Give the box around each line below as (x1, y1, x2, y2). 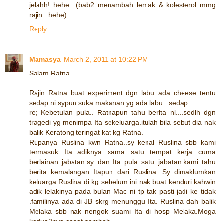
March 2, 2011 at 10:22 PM (64, 55, 148, 63)
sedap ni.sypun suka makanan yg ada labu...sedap (29, 98, 188, 107)
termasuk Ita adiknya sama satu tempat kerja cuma (29, 147, 216, 156)
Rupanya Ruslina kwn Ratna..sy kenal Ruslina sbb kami (29, 138, 216, 146)
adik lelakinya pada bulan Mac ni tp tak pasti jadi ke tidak (29, 187, 216, 195)
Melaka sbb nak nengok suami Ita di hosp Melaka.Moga (29, 207, 216, 215)
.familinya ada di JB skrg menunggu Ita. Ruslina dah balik (29, 197, 216, 205)
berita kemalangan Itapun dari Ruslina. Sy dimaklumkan (29, 167, 216, 176)
